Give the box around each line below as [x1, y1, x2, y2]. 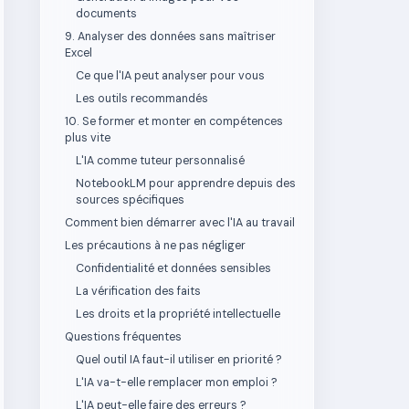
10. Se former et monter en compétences [65, 114, 283, 129]
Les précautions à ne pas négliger [65, 238, 246, 253]
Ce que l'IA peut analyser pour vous [76, 68, 265, 83]
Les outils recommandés [76, 91, 208, 106]
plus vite [65, 131, 110, 145]
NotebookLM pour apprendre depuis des [76, 176, 296, 191]
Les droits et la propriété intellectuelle [76, 307, 280, 321]
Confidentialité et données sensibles [76, 261, 271, 276]
